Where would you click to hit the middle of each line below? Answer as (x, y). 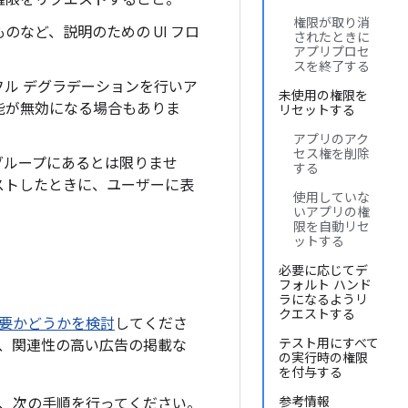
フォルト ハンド (325, 285)
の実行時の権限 (323, 358)
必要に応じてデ (323, 270)
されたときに (331, 37)
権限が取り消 (331, 23)
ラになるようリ (323, 300)
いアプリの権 (331, 212)
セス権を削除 (331, 154)
